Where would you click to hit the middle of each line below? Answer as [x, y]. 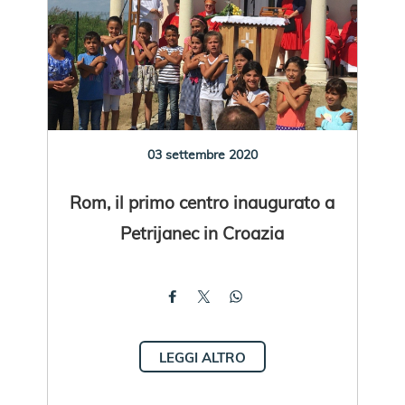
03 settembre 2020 [202, 154]
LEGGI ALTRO [202, 357]
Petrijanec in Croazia [202, 232]
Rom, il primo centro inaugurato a [202, 202]
